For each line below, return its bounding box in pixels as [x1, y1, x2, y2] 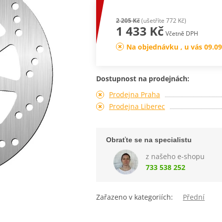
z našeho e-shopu [145, 151, 205, 161]
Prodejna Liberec [109, 101, 165, 111]
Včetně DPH [165, 29, 198, 38]
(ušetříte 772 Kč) [139, 16, 186, 25]
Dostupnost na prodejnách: [96, 73, 189, 83]
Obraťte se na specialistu [106, 135, 192, 144]
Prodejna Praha [109, 89, 160, 99]
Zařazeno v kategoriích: [96, 192, 183, 202]
